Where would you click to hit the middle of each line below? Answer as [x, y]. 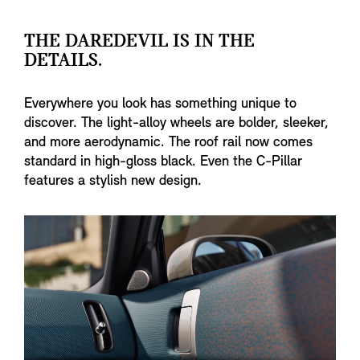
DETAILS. [63, 61]
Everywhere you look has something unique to [160, 104]
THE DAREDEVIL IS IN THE [139, 41]
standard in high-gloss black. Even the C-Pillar [163, 162]
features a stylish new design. [113, 181]
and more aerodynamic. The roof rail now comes [168, 142]
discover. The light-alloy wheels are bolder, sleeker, [176, 123]
